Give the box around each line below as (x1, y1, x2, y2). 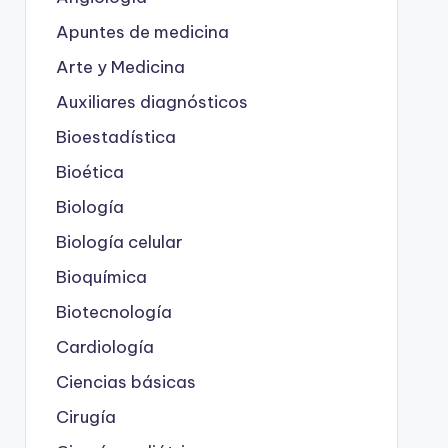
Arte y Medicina (55, 55, 185, 78)
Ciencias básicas (55, 370, 196, 393)
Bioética (55, 160, 124, 183)
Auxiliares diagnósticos (55, 90, 248, 113)
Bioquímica (55, 265, 147, 288)
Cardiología (55, 335, 154, 358)
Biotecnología (55, 300, 172, 323)
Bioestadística (55, 125, 176, 148)
